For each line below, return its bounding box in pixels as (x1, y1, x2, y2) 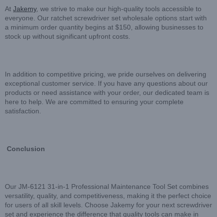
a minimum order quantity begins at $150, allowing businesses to (5, 23, 203, 31)
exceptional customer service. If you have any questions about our (5, 79, 208, 87)
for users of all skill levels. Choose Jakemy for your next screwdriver (5, 201, 212, 209)
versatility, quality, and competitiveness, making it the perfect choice (5, 191, 211, 200)
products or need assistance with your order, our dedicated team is (5, 88, 209, 96)
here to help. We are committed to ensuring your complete (5, 97, 184, 106)
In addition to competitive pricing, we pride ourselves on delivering (5, 70, 206, 78)
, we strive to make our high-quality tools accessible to (36, 4, 201, 13)
